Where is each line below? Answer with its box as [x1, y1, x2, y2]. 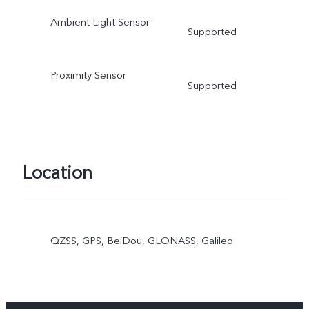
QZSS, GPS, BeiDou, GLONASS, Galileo [50, 234, 233, 248]
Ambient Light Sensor [50, 14, 150, 29]
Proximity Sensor [50, 68, 126, 83]
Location [22, 160, 92, 186]
